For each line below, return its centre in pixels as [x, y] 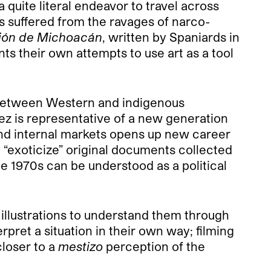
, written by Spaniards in [171, 37]
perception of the [154, 246]
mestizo [80, 246]
